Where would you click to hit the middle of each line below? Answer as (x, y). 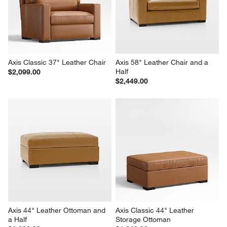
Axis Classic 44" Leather (156, 210)
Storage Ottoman (143, 219)
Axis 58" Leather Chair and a (163, 62)
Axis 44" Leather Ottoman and (58, 210)
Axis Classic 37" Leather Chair (57, 62)
